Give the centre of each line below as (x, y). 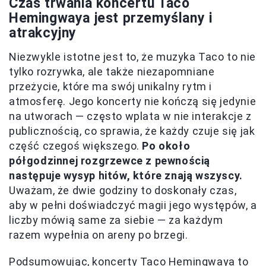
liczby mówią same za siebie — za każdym (116, 220)
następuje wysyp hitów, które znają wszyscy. (126, 175)
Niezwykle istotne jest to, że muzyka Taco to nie (132, 56)
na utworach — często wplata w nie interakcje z (130, 116)
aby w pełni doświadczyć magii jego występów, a (133, 205)
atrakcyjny (43, 33)
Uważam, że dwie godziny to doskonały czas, (123, 190)
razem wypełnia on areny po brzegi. (99, 235)
